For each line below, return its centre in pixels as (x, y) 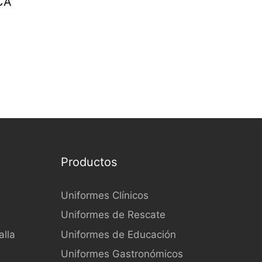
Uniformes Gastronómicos (122, 254)
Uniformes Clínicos (104, 195)
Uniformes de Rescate (113, 215)
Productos (89, 162)
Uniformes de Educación (118, 234)
